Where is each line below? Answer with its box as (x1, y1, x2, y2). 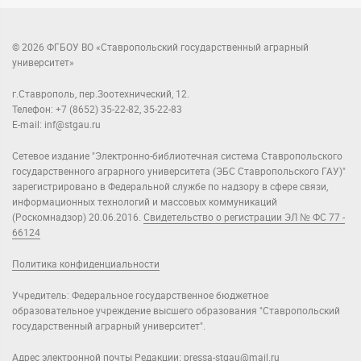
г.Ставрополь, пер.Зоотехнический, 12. (12, 89, 189, 101)
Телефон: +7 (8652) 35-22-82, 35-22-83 (12, 104, 182, 116)
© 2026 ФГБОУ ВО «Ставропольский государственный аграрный (12, 42, 309, 54)
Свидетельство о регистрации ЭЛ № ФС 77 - (143, 212, 345, 224)
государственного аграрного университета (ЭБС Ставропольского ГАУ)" (12, 166, 346, 178)
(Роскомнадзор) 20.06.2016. (12, 212, 143, 224)
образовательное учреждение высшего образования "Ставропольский (12, 305, 340, 317)
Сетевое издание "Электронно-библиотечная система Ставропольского (12, 151, 342, 163)
